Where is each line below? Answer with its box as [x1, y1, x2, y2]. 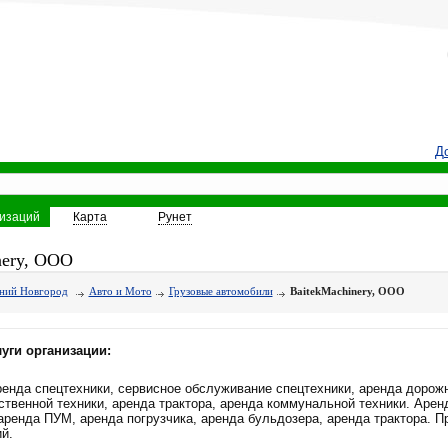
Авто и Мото [88, 285, 152, 297]
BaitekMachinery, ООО [289, 285, 405, 297]
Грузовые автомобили [168, 285, 273, 297]
